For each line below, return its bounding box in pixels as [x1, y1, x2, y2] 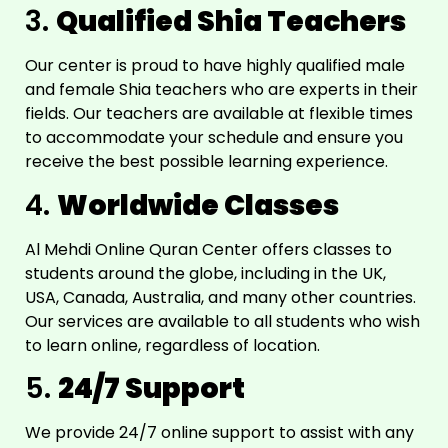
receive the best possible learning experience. [25, 150, 388, 174]
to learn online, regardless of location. [25, 333, 320, 357]
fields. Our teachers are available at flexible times [25, 102, 413, 126]
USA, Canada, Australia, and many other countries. [25, 285, 416, 309]
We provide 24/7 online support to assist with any [25, 420, 414, 444]
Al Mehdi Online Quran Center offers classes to [25, 237, 392, 261]
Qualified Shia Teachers [56, 2, 406, 42]
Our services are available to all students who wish [25, 309, 420, 333]
